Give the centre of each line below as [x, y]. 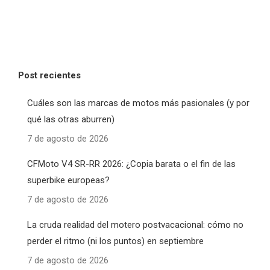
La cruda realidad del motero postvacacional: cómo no [135, 225]
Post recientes [49, 76]
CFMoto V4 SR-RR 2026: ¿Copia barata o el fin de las [131, 164]
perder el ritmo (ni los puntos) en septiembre [115, 241]
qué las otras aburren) [71, 120]
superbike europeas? [68, 181]
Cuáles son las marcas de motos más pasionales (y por [138, 103]
